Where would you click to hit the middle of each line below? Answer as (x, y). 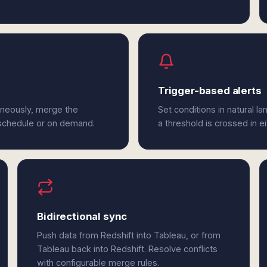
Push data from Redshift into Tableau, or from (129, 235)
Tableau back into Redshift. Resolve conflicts (128, 249)
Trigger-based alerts (209, 91)
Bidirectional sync (82, 216)
